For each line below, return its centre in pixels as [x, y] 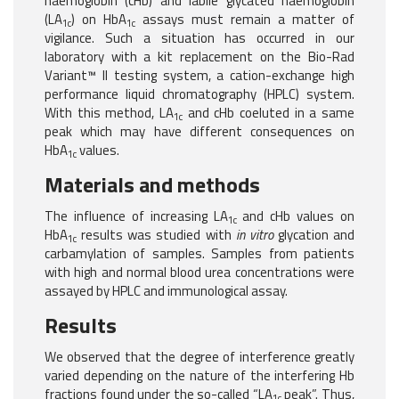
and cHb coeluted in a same [269, 113]
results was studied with [156, 235]
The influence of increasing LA [136, 216]
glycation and [313, 235]
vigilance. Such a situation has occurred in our [199, 38]
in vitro [254, 235]
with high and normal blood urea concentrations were [199, 273]
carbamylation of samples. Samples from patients [199, 254]
